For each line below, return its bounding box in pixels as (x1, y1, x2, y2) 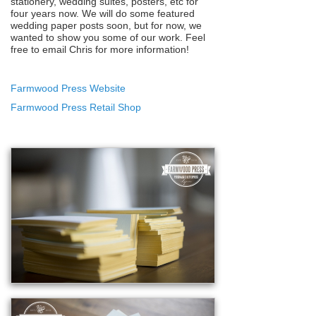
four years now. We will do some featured (11, 7, 195, 19)
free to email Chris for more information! (11, 43, 189, 55)
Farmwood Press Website (11, 82, 126, 94)
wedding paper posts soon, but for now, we (11, 19, 202, 31)
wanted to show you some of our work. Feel (11, 31, 205, 43)
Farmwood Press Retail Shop (11, 102, 141, 114)
